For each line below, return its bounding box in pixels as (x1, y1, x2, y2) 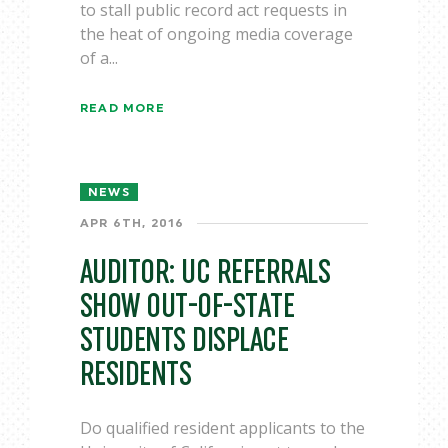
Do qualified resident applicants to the (80, 417, 365, 439)
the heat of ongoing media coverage (80, 23, 353, 45)
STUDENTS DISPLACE (80, 323, 289, 358)
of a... (80, 47, 118, 69)
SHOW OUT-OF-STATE (80, 289, 295, 324)
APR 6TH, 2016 (80, 217, 185, 229)
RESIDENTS (80, 357, 192, 392)
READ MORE (80, 102, 165, 114)
